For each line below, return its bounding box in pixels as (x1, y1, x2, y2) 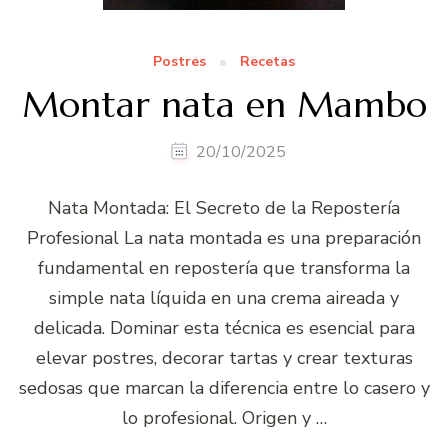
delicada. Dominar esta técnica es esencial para (33, 315, 415, 340)
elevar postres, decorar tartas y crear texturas (35, 345, 413, 370)
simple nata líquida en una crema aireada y (49, 285, 399, 310)
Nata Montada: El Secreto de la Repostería (48, 195, 400, 220)
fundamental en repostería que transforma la (38, 255, 410, 280)
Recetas (240, 51, 295, 71)
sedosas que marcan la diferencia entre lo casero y (18, 375, 430, 400)
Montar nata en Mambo (21, 81, 427, 127)
